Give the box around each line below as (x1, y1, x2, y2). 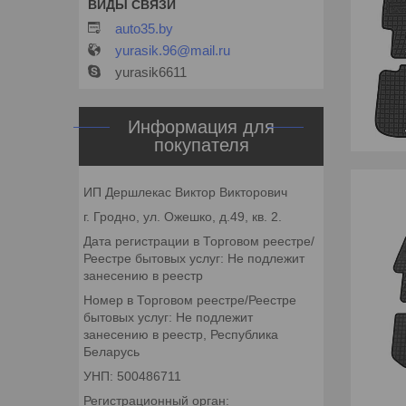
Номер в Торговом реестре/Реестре (83, 293, 296, 308)
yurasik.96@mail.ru (115, 43, 230, 59)
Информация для (128, 117, 275, 138)
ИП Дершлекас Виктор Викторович (83, 185, 287, 200)
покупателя (153, 135, 249, 156)
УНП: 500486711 (83, 369, 181, 384)
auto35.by (115, 21, 173, 37)
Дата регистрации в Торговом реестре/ (83, 234, 314, 249)
